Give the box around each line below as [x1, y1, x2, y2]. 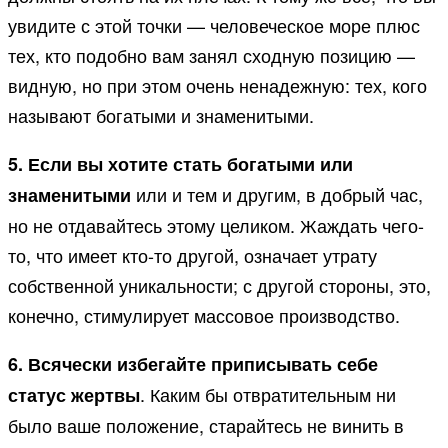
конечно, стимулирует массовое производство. [8, 302, 400, 329]
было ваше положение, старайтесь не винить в [8, 412, 404, 439]
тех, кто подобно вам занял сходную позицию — [8, 42, 415, 69]
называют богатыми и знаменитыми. [8, 102, 314, 129]
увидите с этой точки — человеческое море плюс [8, 12, 420, 39]
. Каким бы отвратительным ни [140, 381, 396, 408]
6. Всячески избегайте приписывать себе [8, 351, 378, 378]
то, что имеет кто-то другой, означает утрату [8, 242, 377, 269]
